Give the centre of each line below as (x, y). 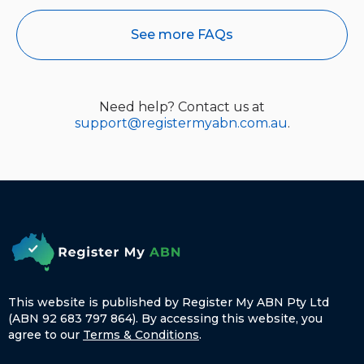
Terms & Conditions (141, 335)
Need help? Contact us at (182, 107)
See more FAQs (182, 35)
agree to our (45, 335)
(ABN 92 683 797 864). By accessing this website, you (165, 318)
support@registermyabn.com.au (181, 123)
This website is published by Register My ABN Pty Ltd (169, 302)
